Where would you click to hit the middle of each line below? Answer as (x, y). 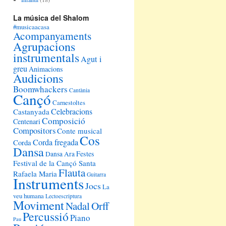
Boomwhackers (40, 89)
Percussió (46, 216)
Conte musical (79, 131)
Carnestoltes (69, 102)
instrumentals (46, 58)
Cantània (79, 90)
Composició (64, 121)
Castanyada (31, 111)
